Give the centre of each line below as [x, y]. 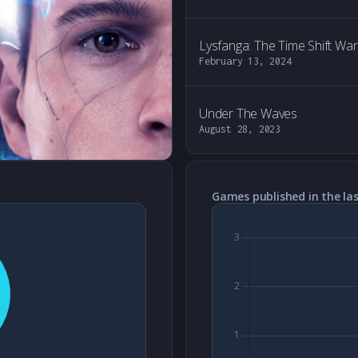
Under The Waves [248, 113]
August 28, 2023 [240, 129]
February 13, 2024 [245, 61]
